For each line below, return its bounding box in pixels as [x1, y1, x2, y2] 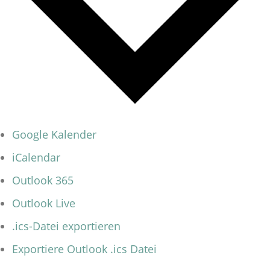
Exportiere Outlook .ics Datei [12, 241, 157, 256]
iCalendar [12, 149, 60, 165]
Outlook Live [12, 195, 75, 210]
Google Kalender [12, 127, 96, 142]
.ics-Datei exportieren [12, 218, 121, 233]
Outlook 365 [12, 172, 74, 187]
